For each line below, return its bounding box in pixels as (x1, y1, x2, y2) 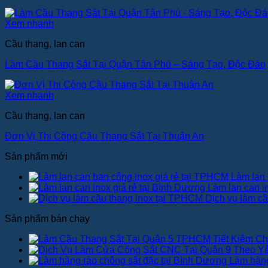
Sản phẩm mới (5, 151, 68, 162)
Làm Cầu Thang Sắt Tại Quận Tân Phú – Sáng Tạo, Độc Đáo (5, 59, 266, 69)
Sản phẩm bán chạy (5, 213, 90, 224)
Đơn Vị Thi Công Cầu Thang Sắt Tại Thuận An (5, 130, 204, 141)
